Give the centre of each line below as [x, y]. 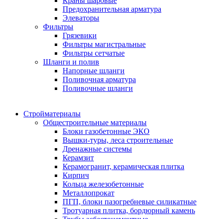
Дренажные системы [97, 149]
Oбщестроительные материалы [95, 122]
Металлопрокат [88, 193]
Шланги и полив [71, 62]
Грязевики [80, 35]
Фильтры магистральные [104, 44]
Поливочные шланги [98, 88]
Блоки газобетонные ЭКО [106, 131]
